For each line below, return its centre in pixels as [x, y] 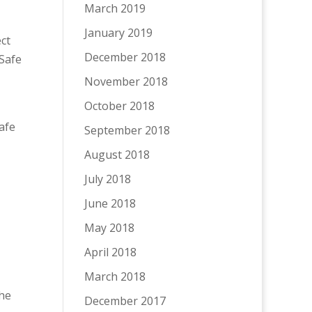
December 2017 [125, 301]
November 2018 [126, 81]
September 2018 [127, 130]
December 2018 [125, 57]
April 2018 [110, 252]
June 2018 [110, 203]
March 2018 [115, 276]
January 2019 [118, 33]
